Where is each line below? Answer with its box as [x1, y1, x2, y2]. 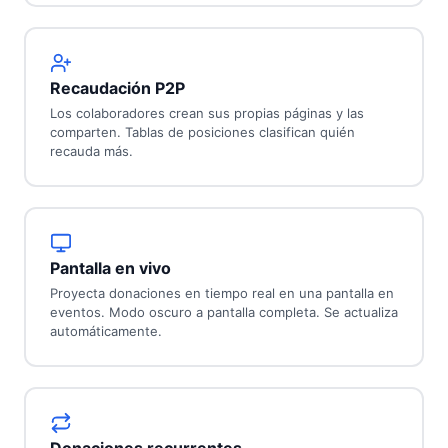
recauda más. [49, 143, 133, 160]
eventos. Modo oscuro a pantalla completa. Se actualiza [49, 304, 398, 321]
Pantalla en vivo [49, 258, 171, 279]
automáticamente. [49, 323, 162, 340]
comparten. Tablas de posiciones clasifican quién [49, 124, 355, 141]
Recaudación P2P [49, 78, 185, 99]
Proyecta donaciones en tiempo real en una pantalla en [49, 285, 394, 302]
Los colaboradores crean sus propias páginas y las [49, 105, 364, 122]
